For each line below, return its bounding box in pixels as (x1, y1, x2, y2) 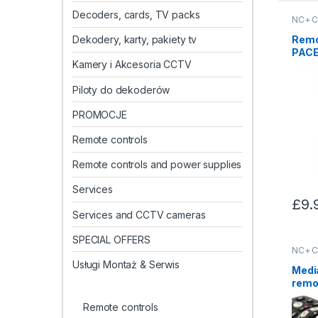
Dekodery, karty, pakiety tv (72, 33, 197, 46)
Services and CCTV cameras (72, 208, 206, 221)
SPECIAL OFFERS (72, 233, 151, 246)
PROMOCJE (72, 108, 127, 121)
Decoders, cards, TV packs (72, 9, 200, 21)
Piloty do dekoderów (72, 83, 170, 96)
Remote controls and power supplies (72, 158, 242, 171)
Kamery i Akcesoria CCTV (72, 58, 192, 71)
